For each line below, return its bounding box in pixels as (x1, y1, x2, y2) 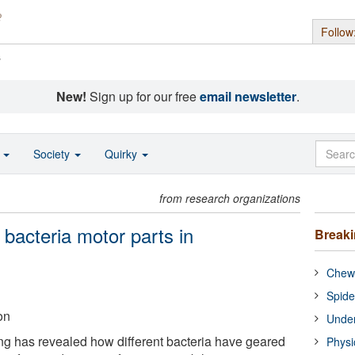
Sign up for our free (86, 87, 200, 105)
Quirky (105, 146, 140, 162)
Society (33, 146, 73, 162)
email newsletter (199, 87, 296, 105)
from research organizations (159, 190, 301, 206)
